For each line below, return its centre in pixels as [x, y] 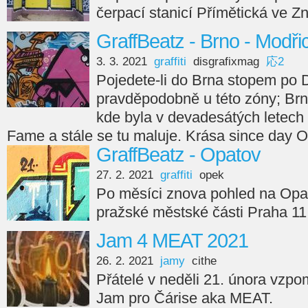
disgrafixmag [226, 62]
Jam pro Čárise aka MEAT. [185, 298]
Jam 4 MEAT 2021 [172, 241]
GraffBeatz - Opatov [178, 155]
